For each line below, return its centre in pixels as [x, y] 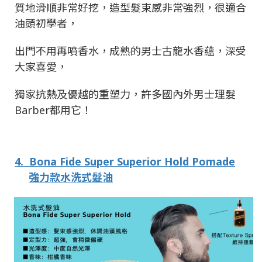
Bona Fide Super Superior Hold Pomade [132, 162]
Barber [32, 110]
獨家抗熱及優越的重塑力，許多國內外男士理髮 [125, 94]
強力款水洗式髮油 [71, 177]
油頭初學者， [46, 24]
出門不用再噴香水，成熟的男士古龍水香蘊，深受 [130, 51]
